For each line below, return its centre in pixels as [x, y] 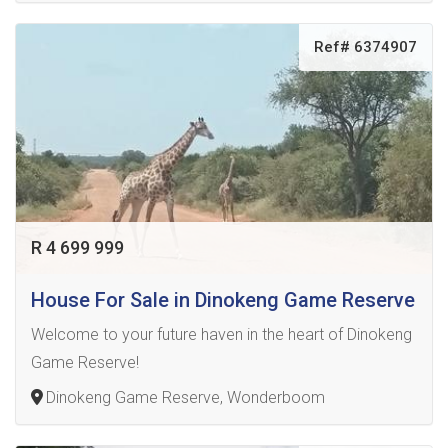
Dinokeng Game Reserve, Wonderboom [185, 397]
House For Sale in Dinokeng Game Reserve [223, 300]
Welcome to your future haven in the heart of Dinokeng [221, 334]
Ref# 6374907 [365, 47]
